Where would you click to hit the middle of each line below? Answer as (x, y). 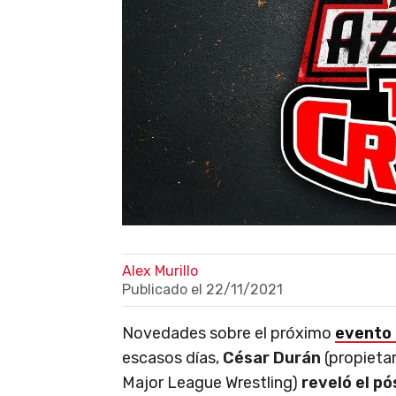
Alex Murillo (160, 270)
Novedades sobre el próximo (228, 333)
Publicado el (164, 289)
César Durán (272, 358)
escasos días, (172, 358)
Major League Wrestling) (212, 382)
